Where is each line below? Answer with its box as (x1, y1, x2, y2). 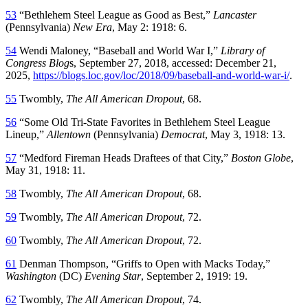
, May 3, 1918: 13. (205, 128, 285, 140)
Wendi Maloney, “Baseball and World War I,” (16, 44, 221, 56)
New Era (73, 21, 112, 33)
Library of (221, 44, 265, 56)
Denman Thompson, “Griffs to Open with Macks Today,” (16, 257, 270, 269)
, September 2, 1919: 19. (141, 269, 247, 282)
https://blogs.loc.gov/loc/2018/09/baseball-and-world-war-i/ (33, 69, 289, 81)
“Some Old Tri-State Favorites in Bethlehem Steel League (16, 115, 270, 128)
